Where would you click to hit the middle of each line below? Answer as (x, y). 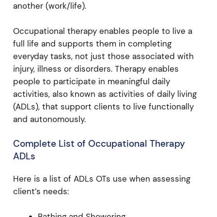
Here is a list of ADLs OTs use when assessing (101, 179)
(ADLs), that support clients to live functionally (103, 106)
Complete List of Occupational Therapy (99, 144)
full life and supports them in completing (92, 43)
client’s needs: (41, 191)
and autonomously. (49, 119)
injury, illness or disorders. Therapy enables (96, 69)
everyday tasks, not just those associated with (103, 56)
